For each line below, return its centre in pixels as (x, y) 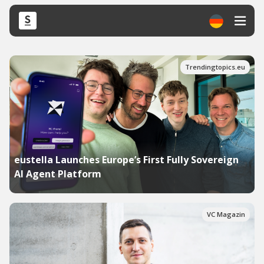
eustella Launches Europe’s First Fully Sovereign (126, 159)
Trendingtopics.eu (215, 67)
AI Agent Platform (58, 174)
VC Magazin (226, 214)
